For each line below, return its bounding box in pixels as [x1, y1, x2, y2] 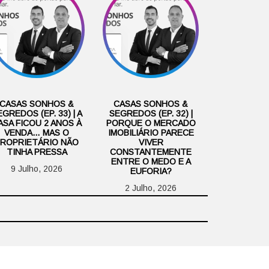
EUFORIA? [130, 166, 172, 177]
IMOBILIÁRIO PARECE [107, 128, 194, 138]
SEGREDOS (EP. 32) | [109, 109, 193, 119]
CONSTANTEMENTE [110, 147, 192, 157]
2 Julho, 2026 [125, 183, 177, 193]
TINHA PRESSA [6, 147, 67, 157]
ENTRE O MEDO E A [110, 157, 191, 167]
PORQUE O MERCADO [106, 118, 196, 128]
